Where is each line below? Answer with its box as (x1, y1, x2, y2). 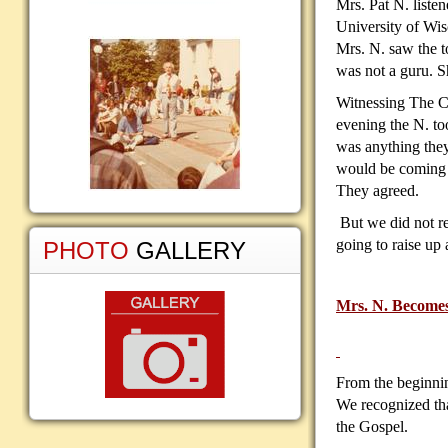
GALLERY (136, 237, 246, 264)
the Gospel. (336, 418, 408, 436)
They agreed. (336, 182, 419, 200)
